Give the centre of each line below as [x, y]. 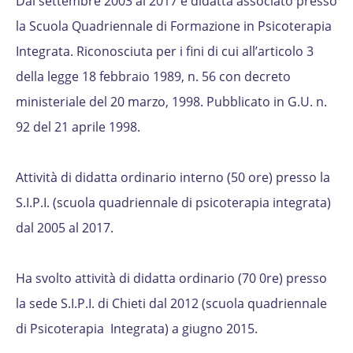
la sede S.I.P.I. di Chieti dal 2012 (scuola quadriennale [171, 303]
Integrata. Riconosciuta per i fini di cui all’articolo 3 [165, 51]
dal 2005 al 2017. [65, 227]
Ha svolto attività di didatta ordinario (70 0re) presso [171, 278]
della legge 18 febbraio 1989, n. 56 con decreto [153, 76]
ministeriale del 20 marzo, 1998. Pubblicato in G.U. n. [171, 101]
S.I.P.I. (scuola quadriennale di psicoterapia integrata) [173, 202]
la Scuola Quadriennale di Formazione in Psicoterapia [174, 26]
